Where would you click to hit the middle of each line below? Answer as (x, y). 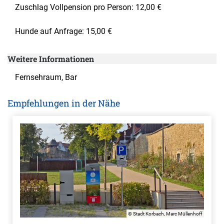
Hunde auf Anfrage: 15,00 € (63, 31)
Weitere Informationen (51, 59)
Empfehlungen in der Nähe (64, 103)
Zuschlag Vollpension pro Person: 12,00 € (88, 7)
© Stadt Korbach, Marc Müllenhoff (165, 213)
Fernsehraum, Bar (46, 77)
